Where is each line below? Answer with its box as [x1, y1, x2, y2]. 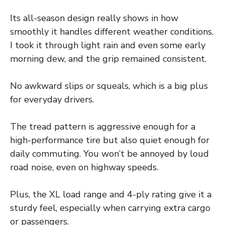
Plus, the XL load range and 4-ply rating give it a [10, 188, 211, 201]
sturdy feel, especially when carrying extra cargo [10, 202, 210, 214]
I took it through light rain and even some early [10, 39, 205, 52]
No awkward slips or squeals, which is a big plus [10, 80, 208, 92]
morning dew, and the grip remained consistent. [10, 53, 206, 65]
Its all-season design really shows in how [10, 12, 178, 25]
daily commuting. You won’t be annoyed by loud [10, 148, 209, 160]
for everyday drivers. [10, 93, 94, 106]
